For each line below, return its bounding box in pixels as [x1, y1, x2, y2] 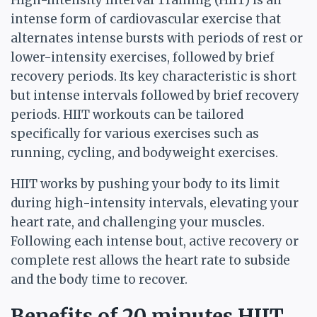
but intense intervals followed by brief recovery [11, 88, 299, 103]
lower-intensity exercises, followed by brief [11, 50, 275, 65]
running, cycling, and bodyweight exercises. [11, 145, 278, 161]
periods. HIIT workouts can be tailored [11, 107, 243, 122]
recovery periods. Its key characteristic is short [11, 69, 296, 84]
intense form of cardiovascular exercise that [11, 11, 281, 27]
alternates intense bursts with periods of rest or [11, 30, 303, 46]
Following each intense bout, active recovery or [11, 234, 299, 249]
